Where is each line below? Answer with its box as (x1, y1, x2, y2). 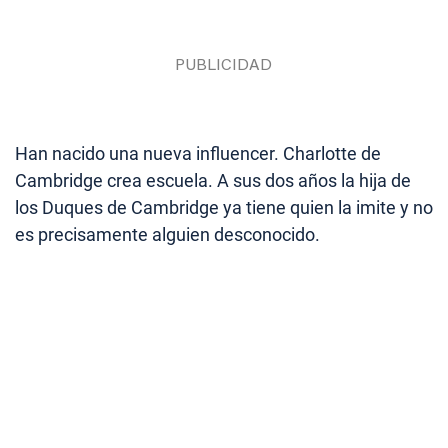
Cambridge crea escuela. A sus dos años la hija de (15, 170, 411, 192)
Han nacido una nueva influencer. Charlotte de (15, 143, 381, 165)
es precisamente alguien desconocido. (15, 224, 320, 246)
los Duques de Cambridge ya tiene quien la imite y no (15, 197, 433, 219)
